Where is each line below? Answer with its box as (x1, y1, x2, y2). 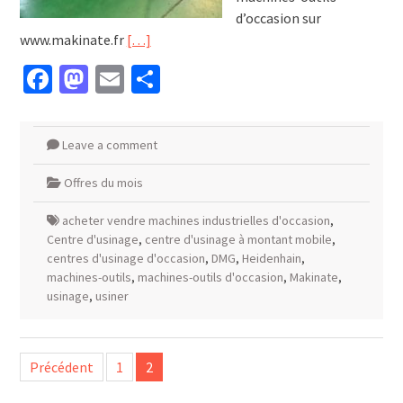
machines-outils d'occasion (137, 269, 283, 286)
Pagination (18, 339, 103, 363)
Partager (159, 61, 264, 98)
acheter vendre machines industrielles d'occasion (61, 212, 330, 229)
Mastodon (87, 61, 208, 98)
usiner (94, 288, 129, 305)
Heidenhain (241, 250, 301, 267)
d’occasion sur (235, 9, 321, 28)
